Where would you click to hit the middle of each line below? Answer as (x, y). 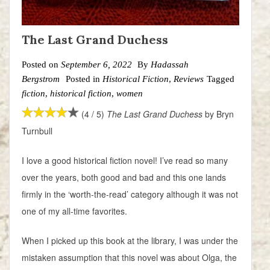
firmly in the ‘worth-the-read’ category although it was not (130, 194)
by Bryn (218, 114)
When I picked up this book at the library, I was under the (130, 241)
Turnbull (38, 131)
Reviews (189, 79)
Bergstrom (41, 79)
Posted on (41, 65)
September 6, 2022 (96, 65)
